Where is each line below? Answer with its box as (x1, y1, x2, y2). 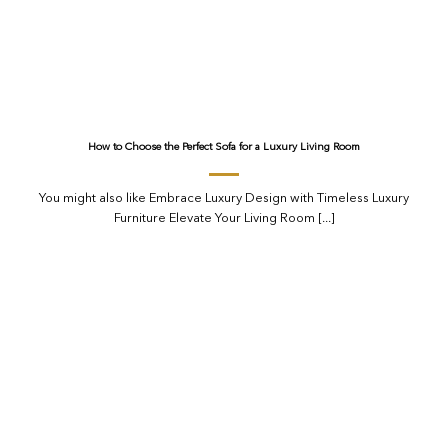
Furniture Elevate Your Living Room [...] (113, 212, 335, 226)
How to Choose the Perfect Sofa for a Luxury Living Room (88, 141, 360, 153)
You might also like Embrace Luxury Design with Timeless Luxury (39, 192, 409, 206)
